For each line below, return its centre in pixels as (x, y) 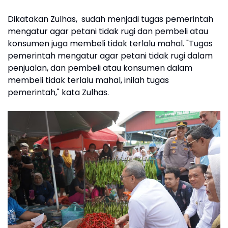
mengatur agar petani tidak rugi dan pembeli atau (108, 31)
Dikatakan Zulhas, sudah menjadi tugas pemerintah (110, 19)
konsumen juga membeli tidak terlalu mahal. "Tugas (110, 44)
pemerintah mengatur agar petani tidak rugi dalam (110, 56)
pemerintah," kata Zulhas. (58, 92)
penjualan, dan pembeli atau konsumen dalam (100, 68)
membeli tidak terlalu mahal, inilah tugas (88, 80)
